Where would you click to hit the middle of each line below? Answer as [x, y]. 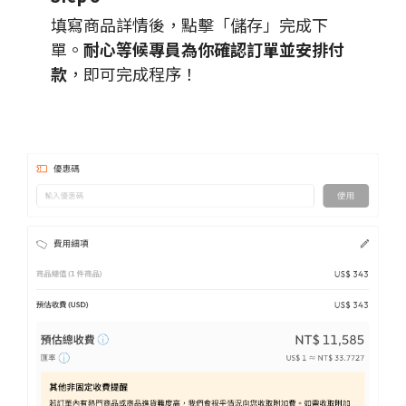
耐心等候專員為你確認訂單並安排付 [214, 50]
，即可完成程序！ [132, 74]
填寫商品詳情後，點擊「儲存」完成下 [189, 25]
